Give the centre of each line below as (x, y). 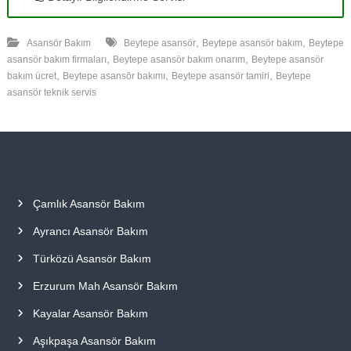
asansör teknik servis (51, 92)
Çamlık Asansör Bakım (89, 203)
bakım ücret (31, 76)
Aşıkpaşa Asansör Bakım (94, 340)
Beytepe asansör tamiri (220, 76)
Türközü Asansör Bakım (92, 258)
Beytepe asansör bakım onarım (179, 59)
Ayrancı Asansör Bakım (90, 231)
